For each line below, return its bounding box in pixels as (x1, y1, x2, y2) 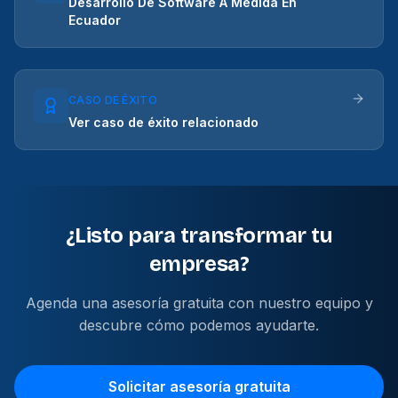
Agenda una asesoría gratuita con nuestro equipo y (25, 294, 373, 312)
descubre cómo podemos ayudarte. (79, 316, 319, 334)
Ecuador (68, 12, 121, 28)
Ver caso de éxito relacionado (68, 115, 259, 130)
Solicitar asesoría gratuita (107, 378, 291, 395)
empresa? (148, 251, 250, 276)
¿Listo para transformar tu (65, 223, 333, 248)
